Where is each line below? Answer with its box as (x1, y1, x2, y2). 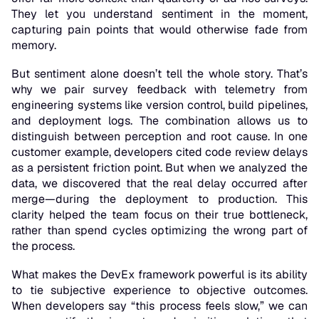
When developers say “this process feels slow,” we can (11, 298, 308, 314)
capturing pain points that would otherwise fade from (11, 22, 308, 38)
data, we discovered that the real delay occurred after (11, 176, 308, 192)
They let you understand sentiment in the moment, (11, 6, 308, 22)
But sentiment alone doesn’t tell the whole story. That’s (11, 66, 308, 82)
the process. (11, 239, 75, 254)
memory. (11, 38, 56, 53)
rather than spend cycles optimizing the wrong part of (11, 223, 308, 239)
